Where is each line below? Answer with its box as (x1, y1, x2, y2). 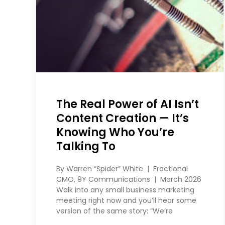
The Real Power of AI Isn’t (56, 96, 199, 113)
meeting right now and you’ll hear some (56, 195, 196, 206)
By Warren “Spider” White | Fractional (56, 164, 188, 174)
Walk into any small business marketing (56, 185, 194, 195)
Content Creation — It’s (56, 110, 189, 127)
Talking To (56, 139, 116, 155)
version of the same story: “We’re (56, 206, 173, 216)
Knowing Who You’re (56, 125, 174, 141)
